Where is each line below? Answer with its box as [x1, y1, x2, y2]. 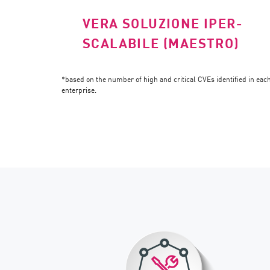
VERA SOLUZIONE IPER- [83, 13, 242, 33]
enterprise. [61, 84, 96, 95]
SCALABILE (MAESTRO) [83, 33, 239, 52]
